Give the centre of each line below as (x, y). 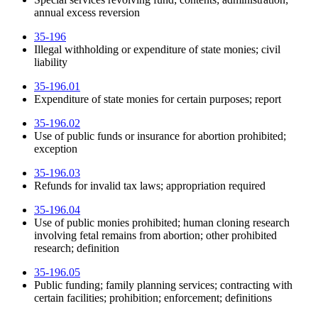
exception (56, 149)
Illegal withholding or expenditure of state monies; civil (157, 50)
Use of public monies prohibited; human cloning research (162, 223)
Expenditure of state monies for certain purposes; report (158, 99)
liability (51, 62)
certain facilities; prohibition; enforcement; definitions (153, 298)
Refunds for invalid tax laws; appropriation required (150, 186)
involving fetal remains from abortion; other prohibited (155, 236)
